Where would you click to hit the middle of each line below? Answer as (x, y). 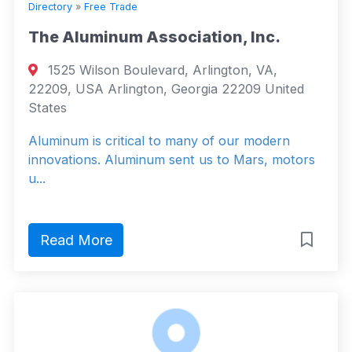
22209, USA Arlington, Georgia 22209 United (166, 89)
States (48, 108)
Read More (76, 240)
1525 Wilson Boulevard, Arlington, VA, (161, 70)
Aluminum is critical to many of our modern (159, 141)
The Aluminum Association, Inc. (154, 37)
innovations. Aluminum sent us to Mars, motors (172, 160)
